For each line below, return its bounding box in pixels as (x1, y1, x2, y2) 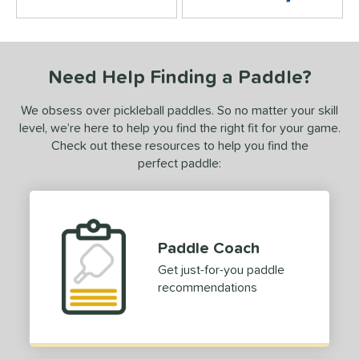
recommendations (158, 277, 257, 297)
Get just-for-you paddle (158, 260, 284, 280)
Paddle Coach (158, 236, 260, 260)
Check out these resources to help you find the (50, 135, 309, 155)
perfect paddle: (138, 153, 221, 173)
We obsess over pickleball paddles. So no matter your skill (21, 100, 338, 120)
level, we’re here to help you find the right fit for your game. (18, 118, 341, 138)
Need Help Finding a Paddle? (47, 63, 312, 91)
